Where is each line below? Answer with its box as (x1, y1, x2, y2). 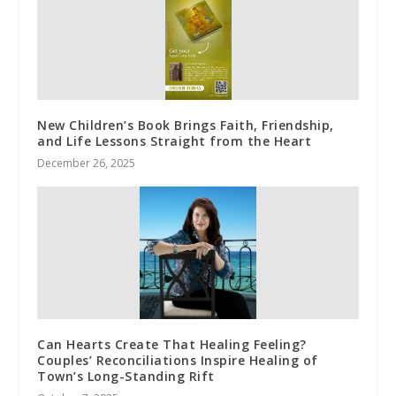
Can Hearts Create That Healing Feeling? (37, 335, 307, 353)
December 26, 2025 (37, 155, 136, 171)
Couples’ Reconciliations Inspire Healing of (37, 351, 318, 369)
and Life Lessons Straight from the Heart (37, 132, 312, 149)
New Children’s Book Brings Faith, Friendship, (37, 116, 334, 133)
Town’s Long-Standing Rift (37, 367, 215, 385)
